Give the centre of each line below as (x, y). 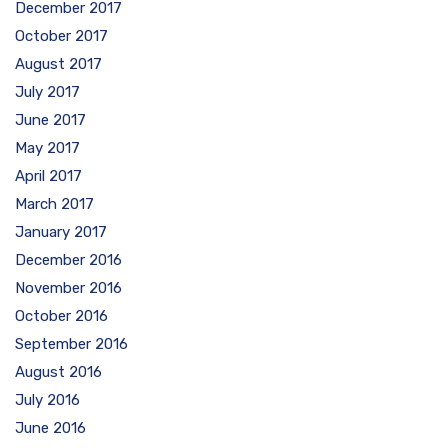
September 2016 (71, 344)
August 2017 (58, 64)
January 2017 (61, 232)
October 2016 (61, 316)
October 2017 (61, 36)
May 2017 (47, 148)
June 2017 (50, 120)
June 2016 (50, 428)
